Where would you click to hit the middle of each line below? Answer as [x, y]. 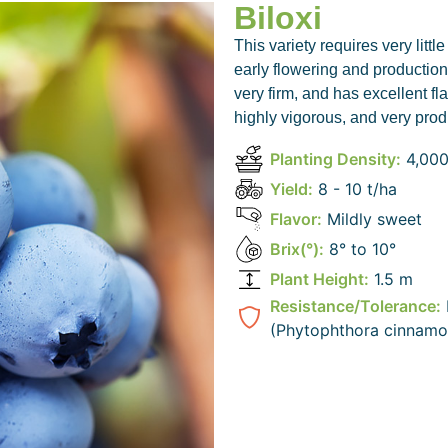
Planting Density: [335, 159]
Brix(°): [297, 249]
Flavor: [296, 219]
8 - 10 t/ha [355, 189]
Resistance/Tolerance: [355, 306]
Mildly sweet [372, 219]
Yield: [291, 189]
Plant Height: [319, 279]
